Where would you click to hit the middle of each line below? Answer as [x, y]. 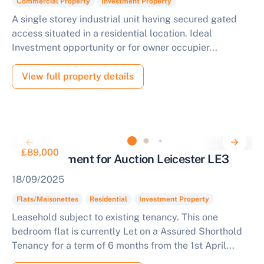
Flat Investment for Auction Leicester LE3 [121, 159]
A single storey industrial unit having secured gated [124, 19]
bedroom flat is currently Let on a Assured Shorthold [127, 231]
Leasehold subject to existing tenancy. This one [115, 217]
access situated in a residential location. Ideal [112, 33]
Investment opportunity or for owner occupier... [115, 47]
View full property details [78, 76]
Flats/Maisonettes [47, 199]
